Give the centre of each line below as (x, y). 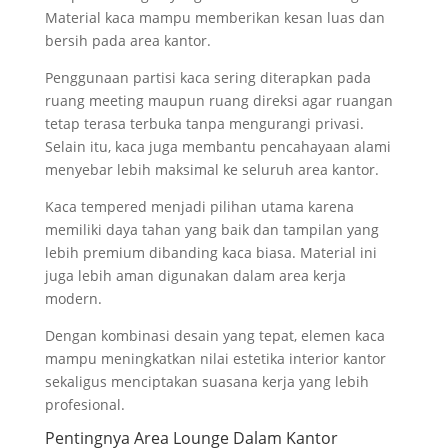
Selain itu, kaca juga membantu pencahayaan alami (217, 146)
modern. (73, 298)
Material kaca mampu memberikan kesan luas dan (214, 17)
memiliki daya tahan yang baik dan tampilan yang (211, 229)
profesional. (84, 404)
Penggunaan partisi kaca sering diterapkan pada (207, 77)
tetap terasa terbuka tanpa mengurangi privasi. (204, 123)
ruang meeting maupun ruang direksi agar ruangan (218, 100)
